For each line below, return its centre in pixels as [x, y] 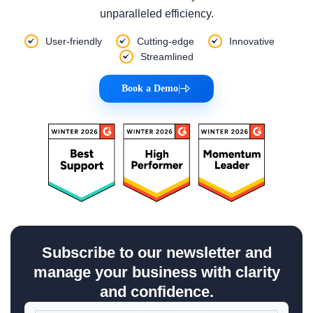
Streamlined [167, 57]
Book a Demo [150, 88]
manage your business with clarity [156, 272]
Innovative [252, 41]
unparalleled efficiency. [156, 14]
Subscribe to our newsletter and [156, 253]
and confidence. [156, 292]
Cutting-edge [166, 41]
